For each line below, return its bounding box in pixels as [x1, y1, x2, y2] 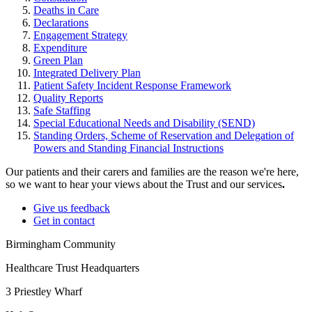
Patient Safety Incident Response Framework [33, 79, 231, 91]
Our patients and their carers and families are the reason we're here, [6, 165, 299, 178]
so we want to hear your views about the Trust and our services [6, 178, 282, 190]
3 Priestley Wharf [6, 285, 82, 297]
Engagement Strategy [33, 29, 127, 41]
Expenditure [33, 41, 87, 54]
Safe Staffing [33, 104, 91, 116]
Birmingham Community [6, 237, 116, 250]
